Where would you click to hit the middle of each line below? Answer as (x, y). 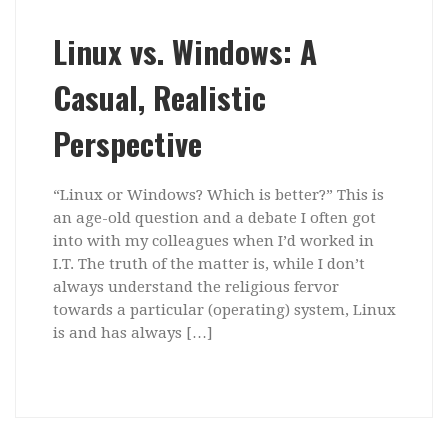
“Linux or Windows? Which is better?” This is (218, 195)
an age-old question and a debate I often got (214, 218)
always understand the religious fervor (195, 287)
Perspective (127, 142)
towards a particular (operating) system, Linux (224, 310)
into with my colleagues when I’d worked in (213, 241)
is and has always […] (132, 333)
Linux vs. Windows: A (184, 50)
